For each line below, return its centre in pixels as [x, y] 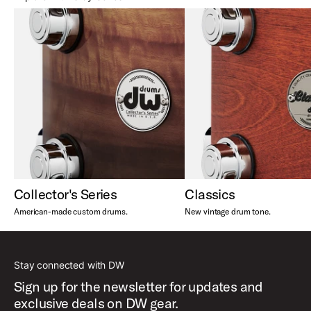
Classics [210, 194]
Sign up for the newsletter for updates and [138, 287]
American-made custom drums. [71, 212]
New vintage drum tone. [228, 212]
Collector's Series [66, 194]
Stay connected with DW [69, 265]
